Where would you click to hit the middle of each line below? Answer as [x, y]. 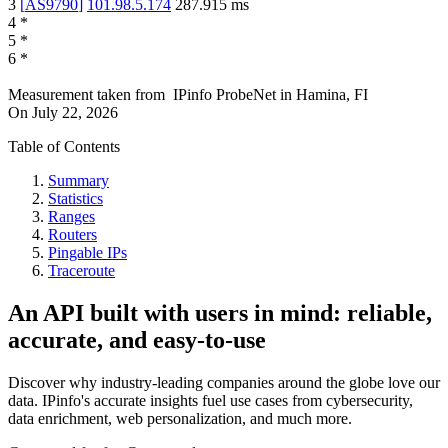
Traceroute [81, 271]
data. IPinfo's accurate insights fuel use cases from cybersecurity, [210, 400]
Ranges [71, 217]
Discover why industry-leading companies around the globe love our [224, 382]
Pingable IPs [87, 253]
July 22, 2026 [75, 113]
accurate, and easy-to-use [137, 340]
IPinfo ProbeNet [226, 95]
